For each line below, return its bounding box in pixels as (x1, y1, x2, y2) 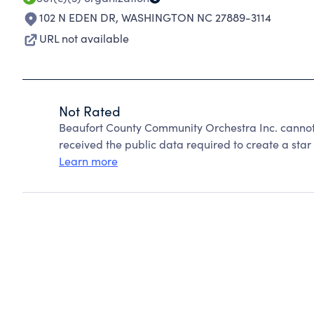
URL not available (39, 31, 129, 46)
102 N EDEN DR (39, 10, 116, 25)
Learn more (59, 153, 118, 168)
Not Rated (59, 102, 121, 120)
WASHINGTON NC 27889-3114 (121, 10, 271, 25)
